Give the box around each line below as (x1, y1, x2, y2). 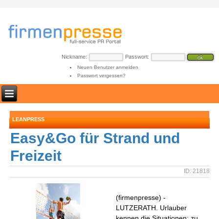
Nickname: (62, 54, 87, 60)
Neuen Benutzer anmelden (77, 65, 138, 70)
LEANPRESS (12, 116, 45, 122)
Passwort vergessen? (77, 73, 126, 78)
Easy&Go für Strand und (10, 130, 180, 146)
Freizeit (10, 148, 62, 164)
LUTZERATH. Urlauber (116, 204, 187, 212)
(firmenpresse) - (116, 194, 166, 201)
